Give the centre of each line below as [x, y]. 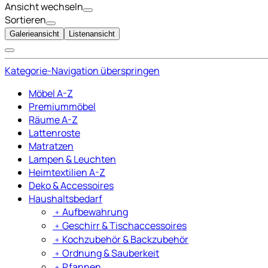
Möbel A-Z [51, 93]
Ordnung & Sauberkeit [111, 253]
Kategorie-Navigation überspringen [82, 70]
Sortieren [25, 19]
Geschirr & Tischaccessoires [124, 225]
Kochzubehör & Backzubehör [125, 239]
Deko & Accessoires [71, 185]
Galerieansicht [34, 33]
